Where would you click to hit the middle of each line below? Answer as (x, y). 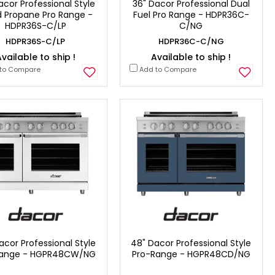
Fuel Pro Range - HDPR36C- (191, 15)
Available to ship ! (191, 57)
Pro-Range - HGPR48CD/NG (191, 254)
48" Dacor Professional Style (191, 243)
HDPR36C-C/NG (191, 42)
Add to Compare (167, 70)
